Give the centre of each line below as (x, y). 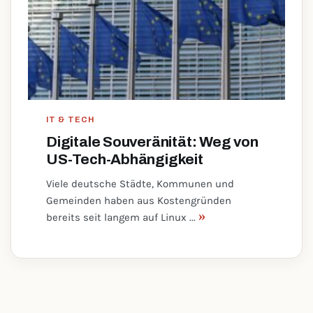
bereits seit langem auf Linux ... (122, 217)
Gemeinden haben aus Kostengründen (139, 201)
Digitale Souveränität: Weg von (152, 142)
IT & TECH (70, 119)
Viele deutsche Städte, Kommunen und (140, 184)
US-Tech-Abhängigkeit (125, 159)
